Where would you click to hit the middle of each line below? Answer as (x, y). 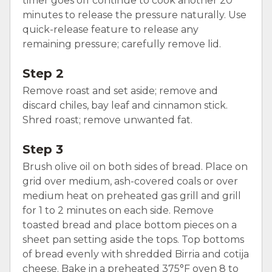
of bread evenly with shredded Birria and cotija (136, 254)
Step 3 (43, 149)
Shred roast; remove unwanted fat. (109, 120)
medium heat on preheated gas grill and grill (132, 195)
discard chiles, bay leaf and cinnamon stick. (125, 105)
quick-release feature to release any (110, 29)
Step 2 (43, 73)
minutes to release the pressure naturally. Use (134, 15)
